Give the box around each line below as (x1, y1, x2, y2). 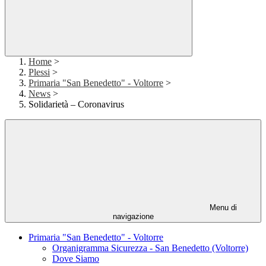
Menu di (207, 203, 237, 213)
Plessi (28, 67, 50, 78)
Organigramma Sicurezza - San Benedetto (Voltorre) (52, 243, 248, 254)
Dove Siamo (52, 254, 99, 264)
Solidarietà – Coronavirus (28, 99, 124, 110)
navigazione (112, 212, 154, 221)
